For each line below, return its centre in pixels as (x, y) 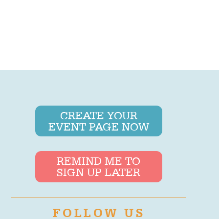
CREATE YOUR (99, 115)
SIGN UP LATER (99, 173)
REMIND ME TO (99, 161)
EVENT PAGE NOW (99, 127)
